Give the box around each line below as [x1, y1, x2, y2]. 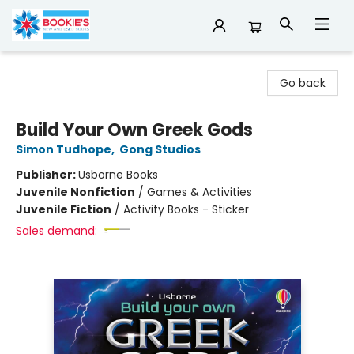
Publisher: [16, 167, 78, 183]
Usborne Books [78, 167, 158, 183]
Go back [280, 75, 326, 91]
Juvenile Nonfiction [16, 184, 135, 200]
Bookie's [12, 58, 55, 73]
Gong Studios [119, 141, 201, 157]
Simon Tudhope [16, 141, 111, 157]
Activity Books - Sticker [123, 201, 249, 217]
